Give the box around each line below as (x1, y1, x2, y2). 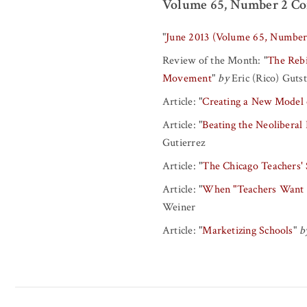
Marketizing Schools (202, 223, 293, 238)
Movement (162, 71, 212, 86)
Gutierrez (162, 135, 206, 150)
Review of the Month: (162, 53, 261, 68)
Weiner (162, 199, 196, 214)
